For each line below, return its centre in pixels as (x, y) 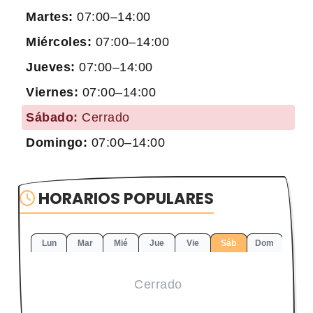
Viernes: (52, 92)
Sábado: (52, 117)
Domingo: (57, 142)
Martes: (50, 16)
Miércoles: (59, 42)
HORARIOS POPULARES (125, 198)
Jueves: (51, 67)
